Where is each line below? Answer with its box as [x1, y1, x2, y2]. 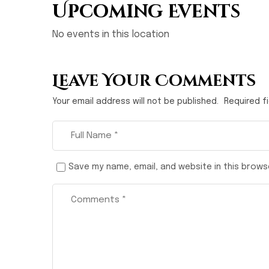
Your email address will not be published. [52, 97, 219, 106]
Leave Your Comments [52, 71, 256, 92]
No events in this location [52, 29, 169, 40]
